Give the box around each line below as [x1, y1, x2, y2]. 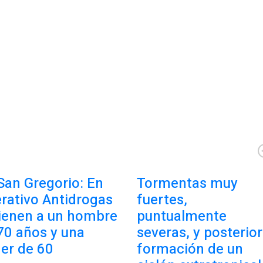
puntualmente [136, 206, 227, 227]
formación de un [136, 239, 243, 259]
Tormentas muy [136, 173, 238, 194]
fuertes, [136, 190, 187, 210]
